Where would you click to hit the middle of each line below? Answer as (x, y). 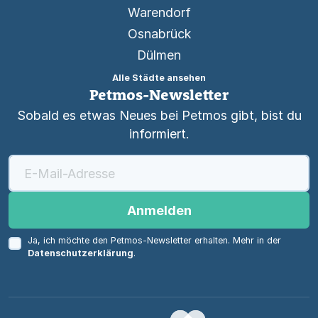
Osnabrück (159, 34)
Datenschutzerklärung (80, 253)
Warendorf (159, 12)
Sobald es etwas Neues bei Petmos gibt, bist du (159, 115)
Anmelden (159, 210)
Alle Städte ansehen (159, 78)
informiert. (159, 134)
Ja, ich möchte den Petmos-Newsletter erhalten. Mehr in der (154, 240)
